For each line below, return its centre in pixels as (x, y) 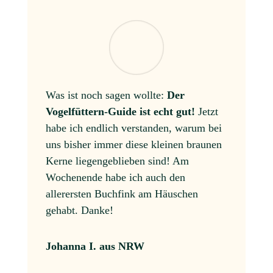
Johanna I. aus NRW (95, 246)
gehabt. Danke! (79, 210)
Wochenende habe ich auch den (115, 177)
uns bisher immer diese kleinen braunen (133, 144)
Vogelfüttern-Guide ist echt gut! (120, 111)
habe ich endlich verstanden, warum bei (133, 128)
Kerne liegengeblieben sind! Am (117, 161)
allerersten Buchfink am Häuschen (122, 193)
